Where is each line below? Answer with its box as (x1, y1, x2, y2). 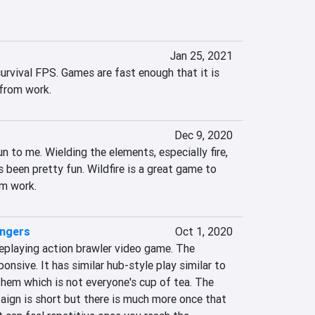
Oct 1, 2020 (174, 224, 233, 238)
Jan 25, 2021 (169, 49, 233, 63)
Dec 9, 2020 (174, 128, 233, 142)
